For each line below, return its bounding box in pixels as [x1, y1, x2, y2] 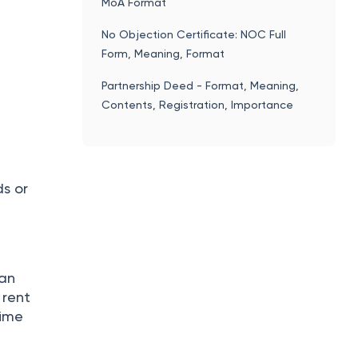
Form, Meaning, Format [101, 46, 225, 60]
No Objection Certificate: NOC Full [101, 27, 287, 41]
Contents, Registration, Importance [101, 97, 294, 111]
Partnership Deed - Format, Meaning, [101, 78, 300, 92]
